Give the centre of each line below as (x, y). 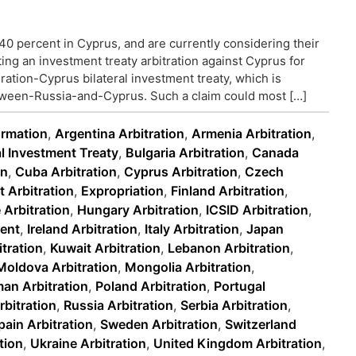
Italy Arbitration (192, 229)
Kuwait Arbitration (105, 248)
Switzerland (261, 324)
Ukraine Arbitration (88, 343)
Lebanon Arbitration (229, 248)
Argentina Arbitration (120, 133)
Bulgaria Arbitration (185, 153)
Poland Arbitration (151, 286)
